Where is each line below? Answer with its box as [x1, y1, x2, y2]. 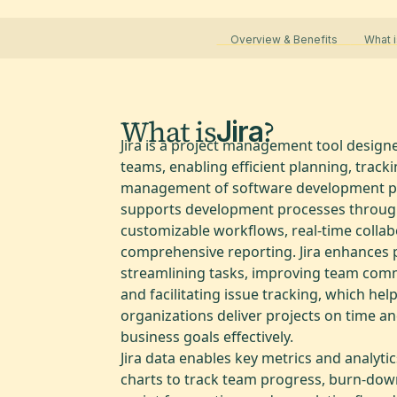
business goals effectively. [121, 326, 293, 346]
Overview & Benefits [216, 32, 351, 46]
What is [121, 112, 216, 152]
